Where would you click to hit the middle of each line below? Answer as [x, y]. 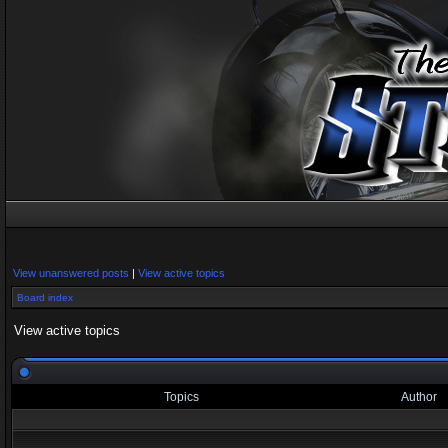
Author [418, 397]
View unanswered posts [71, 273]
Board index [45, 297]
